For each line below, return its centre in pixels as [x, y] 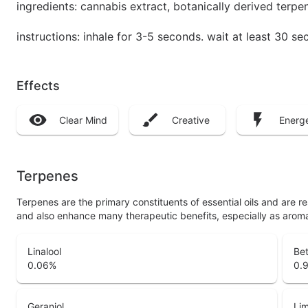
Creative [191, 120]
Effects [38, 86]
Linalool [44, 252]
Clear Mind [83, 120]
